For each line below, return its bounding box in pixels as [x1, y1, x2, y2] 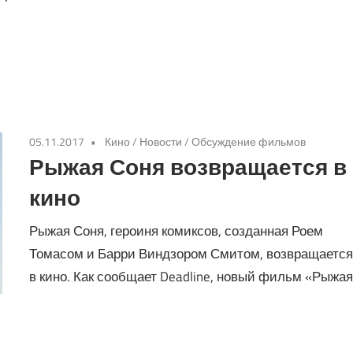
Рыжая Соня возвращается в [29, 153, 347, 181]
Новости [139, 133, 183, 150]
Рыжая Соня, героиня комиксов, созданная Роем [29, 220, 324, 241]
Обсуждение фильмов [191, 133, 307, 150]
